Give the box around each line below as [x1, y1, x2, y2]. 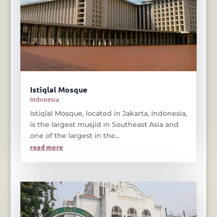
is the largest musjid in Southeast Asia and [30, 120, 179, 129]
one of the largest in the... [30, 131, 120, 140]
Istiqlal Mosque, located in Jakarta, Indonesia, [30, 108, 187, 118]
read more [30, 142, 63, 151]
